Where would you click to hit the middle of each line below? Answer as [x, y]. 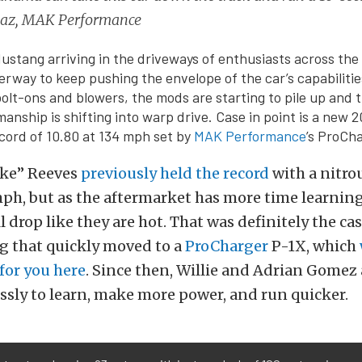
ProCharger [227, 246]
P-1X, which [314, 246]
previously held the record [175, 173]
